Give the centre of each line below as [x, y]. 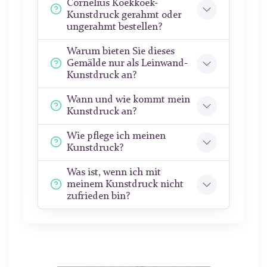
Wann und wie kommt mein [128, 100]
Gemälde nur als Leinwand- [127, 64]
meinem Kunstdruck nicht [125, 185]
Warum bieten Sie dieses [121, 52]
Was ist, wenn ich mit [114, 173]
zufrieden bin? [98, 197]
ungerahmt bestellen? [114, 27]
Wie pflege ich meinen [116, 136]
